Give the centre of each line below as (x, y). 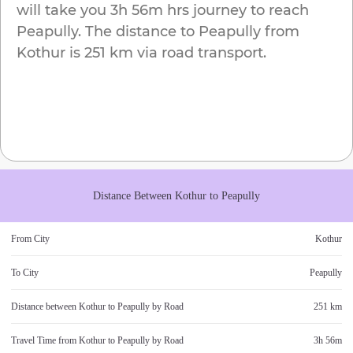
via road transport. (200, 53)
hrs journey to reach (236, 11)
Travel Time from (45, 341)
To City (25, 273)
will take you (61, 11)
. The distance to (136, 32)
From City (30, 239)
